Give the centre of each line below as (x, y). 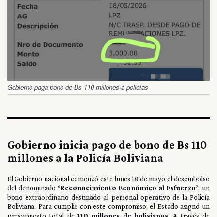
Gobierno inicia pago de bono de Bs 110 (107, 144)
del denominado (32, 187)
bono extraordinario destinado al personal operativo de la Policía (108, 197)
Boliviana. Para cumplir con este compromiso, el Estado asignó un (108, 206)
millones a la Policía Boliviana (85, 157)
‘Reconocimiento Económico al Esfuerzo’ (128, 187)
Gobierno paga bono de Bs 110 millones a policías (78, 87)
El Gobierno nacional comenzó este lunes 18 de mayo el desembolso (108, 178)
